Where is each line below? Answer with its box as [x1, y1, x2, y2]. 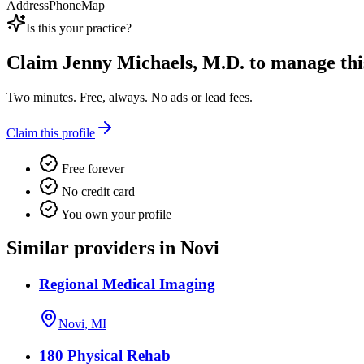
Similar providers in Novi [6, 237, 219, 259]
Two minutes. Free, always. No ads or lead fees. [6, 89, 253, 104]
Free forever [58, 161, 124, 175]
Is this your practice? [26, 20, 132, 35]
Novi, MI [58, 317, 106, 331]
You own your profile [58, 206, 171, 221]
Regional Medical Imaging [39, 275, 215, 293]
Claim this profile [6, 125, 95, 140]
